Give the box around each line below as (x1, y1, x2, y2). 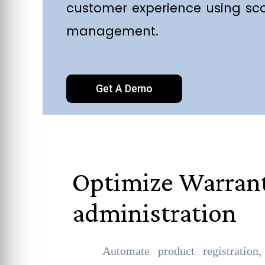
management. (66, 22, 159, 40)
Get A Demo (96, 82, 153, 95)
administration (72, 198, 242, 228)
